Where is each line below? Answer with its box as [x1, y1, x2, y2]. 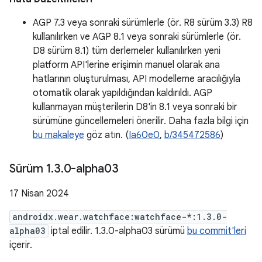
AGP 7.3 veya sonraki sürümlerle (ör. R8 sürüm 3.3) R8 [33, 17, 253, 29]
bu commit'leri [187, 225, 246, 237]
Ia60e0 [129, 129, 160, 141]
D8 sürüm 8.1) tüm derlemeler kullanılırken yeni [33, 45, 220, 57]
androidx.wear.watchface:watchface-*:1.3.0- [12, 211, 227, 222]
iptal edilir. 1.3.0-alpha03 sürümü [49, 225, 187, 237]
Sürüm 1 [9, 161, 51, 176]
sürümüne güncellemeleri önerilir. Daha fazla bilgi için [33, 115, 249, 127]
